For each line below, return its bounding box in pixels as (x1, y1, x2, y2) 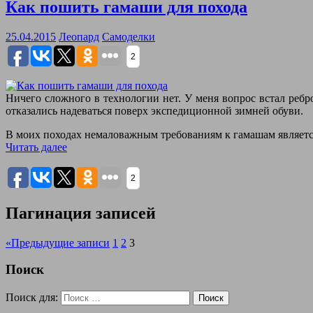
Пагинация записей (6, 203, 156, 222)
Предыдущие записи (11, 236, 110, 249)
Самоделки (102, 30, 155, 43)
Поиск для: (6, 291, 58, 303)
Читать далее (6, 140, 67, 153)
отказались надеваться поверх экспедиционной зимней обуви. (6, 104, 303, 117)
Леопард (59, 30, 99, 43)
